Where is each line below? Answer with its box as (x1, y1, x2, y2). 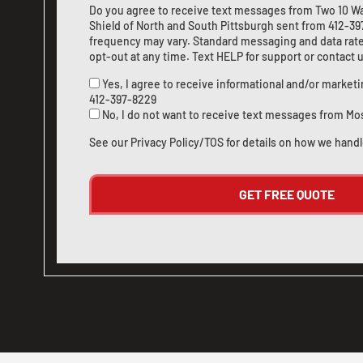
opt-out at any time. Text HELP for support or (89, 49, 317, 63)
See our (89, 135, 130, 149)
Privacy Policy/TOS (130, 135, 224, 149)
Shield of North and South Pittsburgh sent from (89, 19, 328, 32)
